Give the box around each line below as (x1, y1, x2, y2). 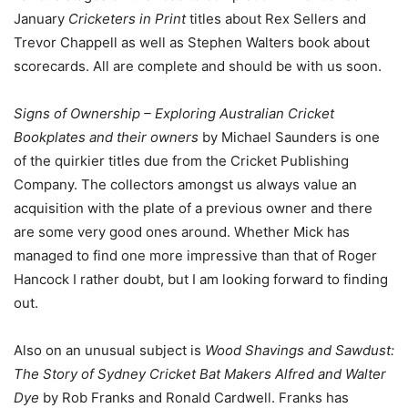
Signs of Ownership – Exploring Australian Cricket (14, 105, 334, 123)
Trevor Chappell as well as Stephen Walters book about (14, 34, 370, 52)
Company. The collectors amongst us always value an (14, 176, 357, 194)
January (14, 10, 68, 28)
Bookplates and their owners (14, 128, 199, 147)
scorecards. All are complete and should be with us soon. (14, 57, 382, 76)
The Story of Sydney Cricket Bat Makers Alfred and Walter (14, 365, 386, 383)
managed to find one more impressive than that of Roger (14, 247, 377, 265)
